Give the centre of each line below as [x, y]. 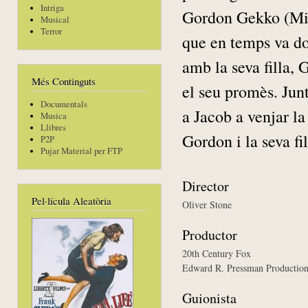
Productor [210, 234]
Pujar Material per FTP [81, 151]
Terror [51, 32]
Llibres [53, 128]
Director [206, 186]
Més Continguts [64, 81]
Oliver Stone [207, 204]
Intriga [52, 8]
